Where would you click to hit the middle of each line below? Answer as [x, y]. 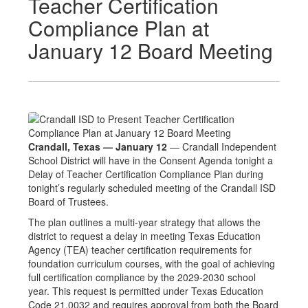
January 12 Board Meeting [151, 51]
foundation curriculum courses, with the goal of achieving [152, 263]
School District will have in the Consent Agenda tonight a [151, 160]
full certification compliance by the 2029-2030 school [142, 277]
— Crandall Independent [222, 146]
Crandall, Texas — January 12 [98, 146]
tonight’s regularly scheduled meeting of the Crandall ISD [152, 188]
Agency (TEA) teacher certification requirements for [140, 250]
